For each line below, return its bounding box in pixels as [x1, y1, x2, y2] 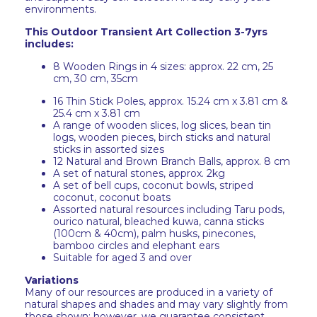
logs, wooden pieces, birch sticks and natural [53, 131, 270, 144]
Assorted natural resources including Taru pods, [53, 203, 284, 216]
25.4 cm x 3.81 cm [53, 107, 140, 120]
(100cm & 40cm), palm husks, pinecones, [53, 227, 255, 240]
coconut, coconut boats [53, 191, 171, 204]
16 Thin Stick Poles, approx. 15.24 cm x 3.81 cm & [53, 95, 288, 108]
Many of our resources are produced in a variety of [25, 286, 272, 299]
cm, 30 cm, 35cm [53, 72, 138, 85]
